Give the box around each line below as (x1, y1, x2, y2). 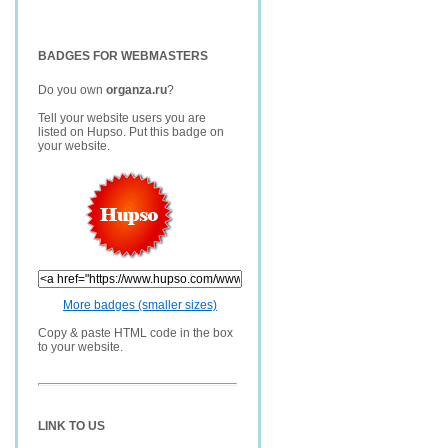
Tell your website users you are (38, 111, 206, 125)
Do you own (38, 83, 106, 97)
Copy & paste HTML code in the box (38, 326, 233, 340)
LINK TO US (38, 419, 105, 433)
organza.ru (106, 83, 167, 97)
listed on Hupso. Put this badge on (38, 125, 224, 139)
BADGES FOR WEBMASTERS (38, 49, 208, 63)
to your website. (38, 340, 123, 354)
